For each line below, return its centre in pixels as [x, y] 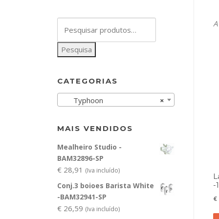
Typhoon [82, 100]
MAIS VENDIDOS [95, 129]
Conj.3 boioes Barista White [106, 186]
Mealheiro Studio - [89, 147]
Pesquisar [74, 23]
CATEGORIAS [88, 81]
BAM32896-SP [80, 158]
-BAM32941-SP [82, 197]
